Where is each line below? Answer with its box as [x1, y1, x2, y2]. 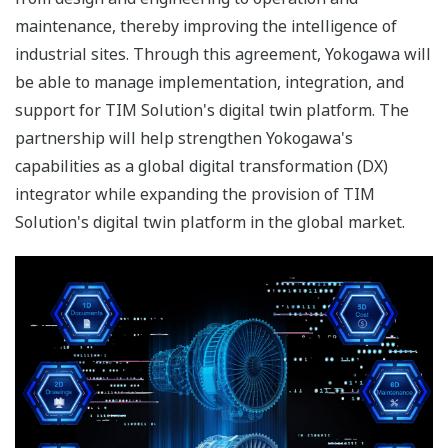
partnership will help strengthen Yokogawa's [15, 127, 353, 150]
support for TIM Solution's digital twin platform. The [15, 99, 409, 122]
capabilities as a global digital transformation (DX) [15, 155, 388, 178]
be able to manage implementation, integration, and [15, 71, 404, 94]
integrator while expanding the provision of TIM [15, 183, 375, 206]
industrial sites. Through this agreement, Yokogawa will [15, 43, 431, 66]
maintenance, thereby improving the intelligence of [15, 15, 397, 38]
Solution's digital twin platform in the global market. [15, 211, 405, 234]
